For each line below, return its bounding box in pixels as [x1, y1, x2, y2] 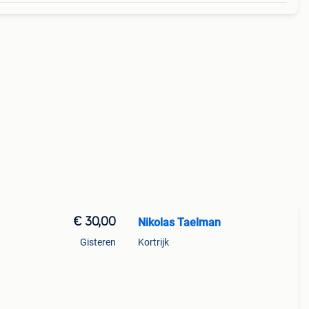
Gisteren [79, 237, 116, 248]
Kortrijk [137, 237, 169, 248]
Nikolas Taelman [137, 216, 221, 229]
